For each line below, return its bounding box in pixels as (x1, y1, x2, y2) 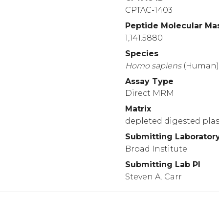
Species (125, 48, 159, 58)
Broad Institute (125, 144, 188, 153)
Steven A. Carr (125, 172, 182, 181)
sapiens (152, 61, 182, 70)
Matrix (125, 104, 152, 114)
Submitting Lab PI (125, 159, 201, 169)
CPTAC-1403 (125, 5, 173, 15)
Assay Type (125, 76, 174, 86)
